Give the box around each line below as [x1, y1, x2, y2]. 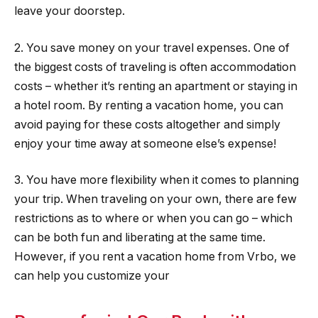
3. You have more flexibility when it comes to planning [14, 173, 299, 187]
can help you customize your [14, 269, 170, 283]
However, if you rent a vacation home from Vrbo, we [14, 250, 296, 264]
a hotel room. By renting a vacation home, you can [14, 98, 283, 112]
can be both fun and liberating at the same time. [14, 231, 265, 245]
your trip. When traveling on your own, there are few [14, 192, 297, 207]
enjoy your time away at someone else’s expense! [14, 136, 276, 150]
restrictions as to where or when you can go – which [14, 212, 292, 226]
